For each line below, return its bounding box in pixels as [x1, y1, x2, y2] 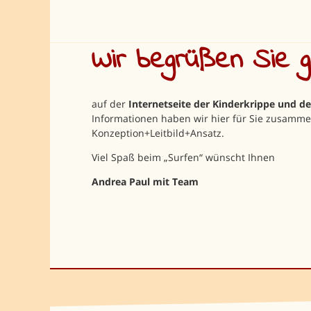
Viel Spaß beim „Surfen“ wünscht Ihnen [91, 150, 275, 164]
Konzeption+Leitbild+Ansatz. [91, 126, 224, 140]
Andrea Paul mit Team [91, 174, 199, 188]
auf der [91, 96, 128, 110]
